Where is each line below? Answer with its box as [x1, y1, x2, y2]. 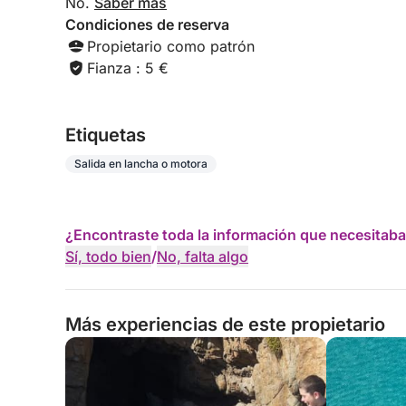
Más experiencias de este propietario [65, 314, 385, 335]
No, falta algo [157, 247, 248, 266]
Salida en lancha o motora [74, 157, 208, 170]
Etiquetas [65, 124, 146, 146]
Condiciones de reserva [65, 15, 229, 34]
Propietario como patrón [87, 37, 255, 55]
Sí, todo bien [65, 247, 151, 266]
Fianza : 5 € [87, 59, 169, 77]
